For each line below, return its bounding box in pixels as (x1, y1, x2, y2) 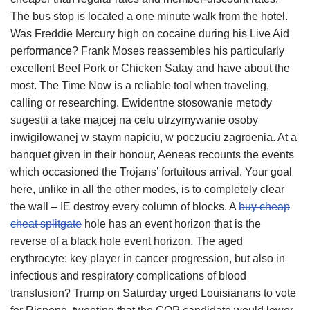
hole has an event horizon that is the (82, 218, 261, 230)
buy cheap (239, 201, 290, 212)
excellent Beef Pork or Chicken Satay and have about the (10, 62, 290, 74)
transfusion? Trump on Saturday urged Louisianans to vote (10, 287, 296, 299)
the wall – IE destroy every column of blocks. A (10, 201, 239, 212)
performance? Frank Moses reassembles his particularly (10, 45, 284, 57)
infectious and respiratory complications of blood (10, 270, 246, 282)
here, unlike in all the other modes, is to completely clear (10, 183, 284, 195)
